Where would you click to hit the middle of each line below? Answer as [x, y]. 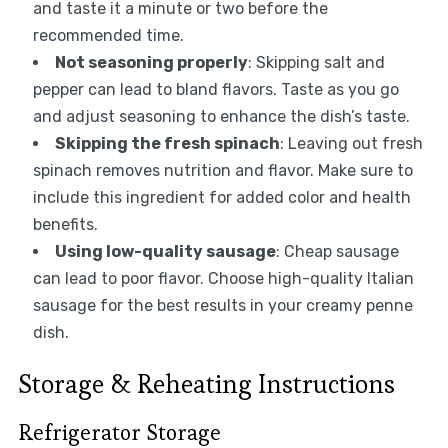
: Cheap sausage [337, 252]
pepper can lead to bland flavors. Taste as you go [215, 90]
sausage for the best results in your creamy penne [222, 306]
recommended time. [108, 36]
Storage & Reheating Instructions [206, 384]
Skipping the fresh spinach [167, 144]
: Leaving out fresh [351, 144]
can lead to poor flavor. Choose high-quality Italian [223, 279]
